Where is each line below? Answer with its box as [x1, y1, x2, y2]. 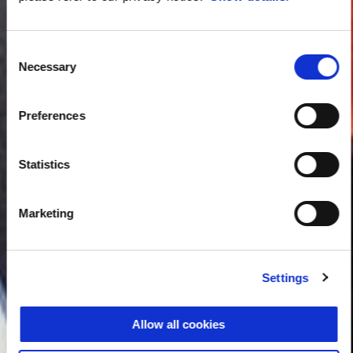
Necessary [18, 60, 76, 73]
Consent [6, 44, 50, 58]
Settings [262, 270, 309, 284]
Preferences [18, 109, 86, 122]
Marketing [18, 206, 74, 220]
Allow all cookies [132, 318, 225, 331]
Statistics [18, 158, 70, 171]
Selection [6, 63, 54, 76]
